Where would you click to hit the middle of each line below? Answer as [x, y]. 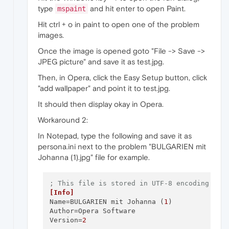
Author [62, 211]
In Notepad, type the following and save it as [115, 135]
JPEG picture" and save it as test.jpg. [101, 61]
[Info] [62, 193]
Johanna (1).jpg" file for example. [94, 157]
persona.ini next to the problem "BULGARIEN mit [122, 146]
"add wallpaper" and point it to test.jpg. [104, 88]
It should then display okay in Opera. [101, 104]
